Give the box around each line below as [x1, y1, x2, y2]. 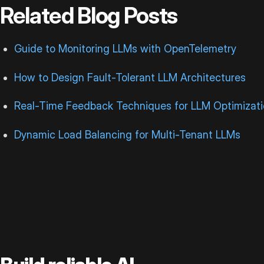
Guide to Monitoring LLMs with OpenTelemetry [14, 42, 237, 55]
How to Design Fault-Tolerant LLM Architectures [14, 71, 246, 84]
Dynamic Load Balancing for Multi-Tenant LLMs [14, 128, 241, 141]
